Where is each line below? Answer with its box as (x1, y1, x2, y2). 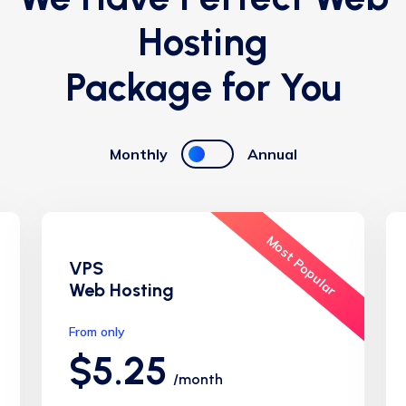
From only (69, 324, 125, 340)
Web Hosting (69, 279, 174, 301)
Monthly (109, 145, 168, 163)
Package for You (64, 64, 342, 111)
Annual (246, 145, 297, 163)
